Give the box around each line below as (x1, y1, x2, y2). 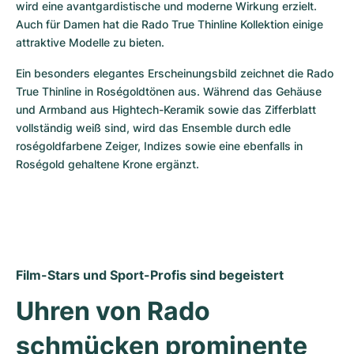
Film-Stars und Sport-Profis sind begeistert (16, 267, 284, 283)
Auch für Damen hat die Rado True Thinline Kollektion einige (16, 17, 323, 31)
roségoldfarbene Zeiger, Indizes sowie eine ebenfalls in (16, 139, 303, 153)
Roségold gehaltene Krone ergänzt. (16, 157, 199, 171)
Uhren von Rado (16, 296, 210, 326)
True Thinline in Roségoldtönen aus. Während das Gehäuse (16, 85, 322, 98)
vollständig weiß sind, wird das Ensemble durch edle (16, 121, 291, 134)
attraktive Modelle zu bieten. (16, 36, 164, 49)
